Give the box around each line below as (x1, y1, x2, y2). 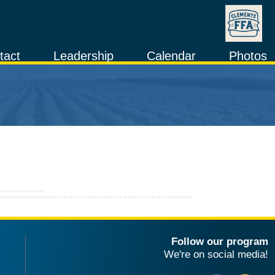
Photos (228, 49, 267, 63)
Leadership (53, 49, 114, 63)
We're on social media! (164, 247, 268, 260)
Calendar (146, 49, 196, 63)
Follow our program (171, 234, 268, 247)
